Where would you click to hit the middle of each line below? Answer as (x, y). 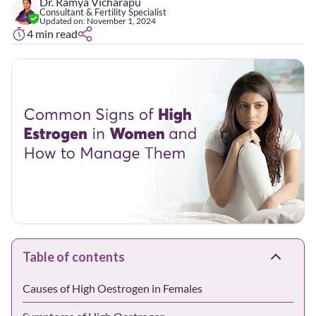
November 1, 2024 (121, 20)
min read (56, 33)
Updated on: (63, 20)
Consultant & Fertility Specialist (103, 12)
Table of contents (74, 256)
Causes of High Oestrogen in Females (113, 288)
